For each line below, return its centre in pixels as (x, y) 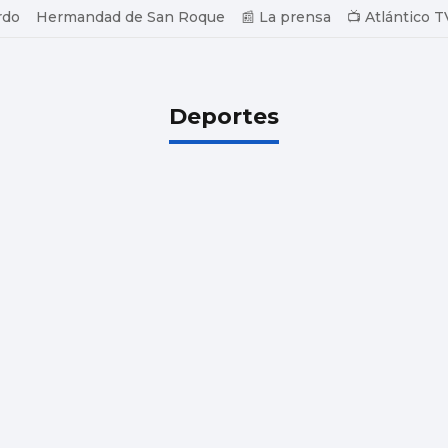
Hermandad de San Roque (130, 17)
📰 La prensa (286, 17)
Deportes (224, 116)
